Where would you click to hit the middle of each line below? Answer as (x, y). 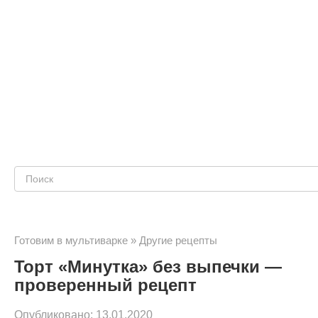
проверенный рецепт (105, 285)
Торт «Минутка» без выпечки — (148, 267)
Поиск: (34, 178)
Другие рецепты (178, 240)
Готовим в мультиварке (71, 240)
